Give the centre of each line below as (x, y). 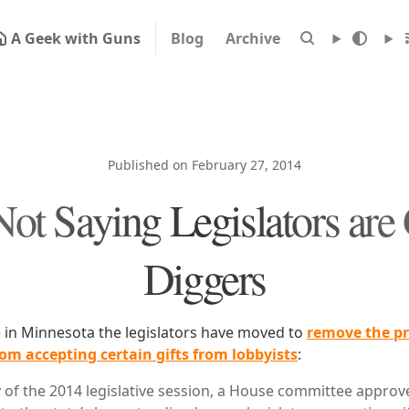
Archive (252, 38)
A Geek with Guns (75, 38)
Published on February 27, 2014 (204, 165)
